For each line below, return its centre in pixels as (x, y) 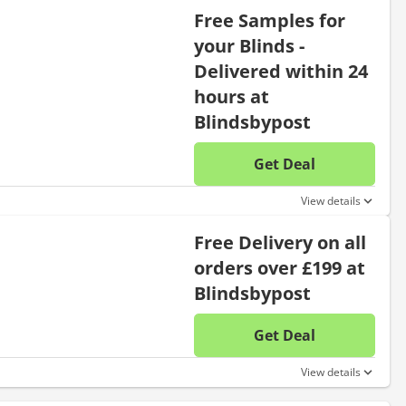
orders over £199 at (280, 268)
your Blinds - (249, 46)
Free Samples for (270, 20)
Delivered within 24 (281, 71)
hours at (232, 97)
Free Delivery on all (280, 242)
